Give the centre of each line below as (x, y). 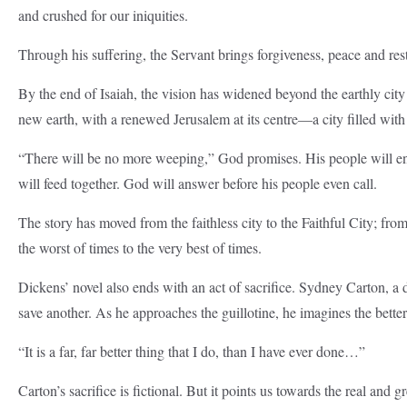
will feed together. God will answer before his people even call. (198, 183)
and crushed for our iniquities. (103, 15)
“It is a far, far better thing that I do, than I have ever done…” (192, 351)
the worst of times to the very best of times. (140, 248)
